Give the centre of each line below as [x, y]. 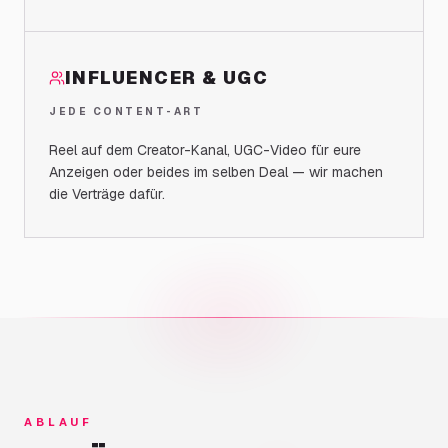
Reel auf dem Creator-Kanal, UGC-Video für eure [205, 150]
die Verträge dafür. [107, 194]
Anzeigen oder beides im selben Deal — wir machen [216, 172]
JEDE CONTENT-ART [126, 111]
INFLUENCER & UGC [167, 77]
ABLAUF [59, 422]
